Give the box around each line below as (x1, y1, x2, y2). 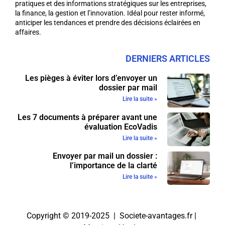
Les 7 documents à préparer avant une (17, 112, 157, 122)
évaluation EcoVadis (84, 122, 157, 132)
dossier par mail (98, 83, 157, 93)
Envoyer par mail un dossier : (52, 151, 157, 161)
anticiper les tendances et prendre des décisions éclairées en (15, 18, 200, 27)
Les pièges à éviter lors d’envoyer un (25, 73, 157, 83)
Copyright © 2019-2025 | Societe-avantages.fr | (27, 211, 198, 221)
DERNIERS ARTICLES (126, 53, 210, 64)
